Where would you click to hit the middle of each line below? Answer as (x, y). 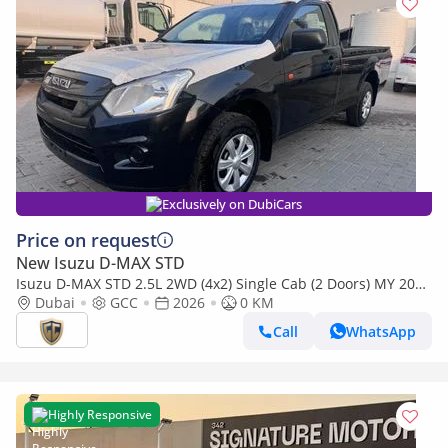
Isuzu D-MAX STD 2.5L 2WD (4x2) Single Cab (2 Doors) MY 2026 (223, 283)
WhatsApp (381, 331)
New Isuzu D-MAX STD (100, 263)
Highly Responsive (100, 414)
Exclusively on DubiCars (232, 204)
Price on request (86, 240)
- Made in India (67, 302)
